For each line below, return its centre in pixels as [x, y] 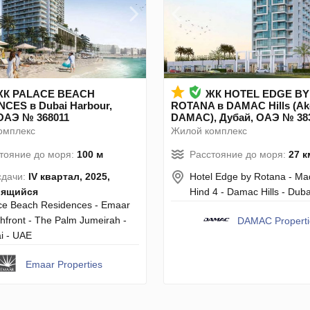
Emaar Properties [64, 264]
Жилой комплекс [209, 130]
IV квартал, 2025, [69, 176]
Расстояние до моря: [239, 154]
